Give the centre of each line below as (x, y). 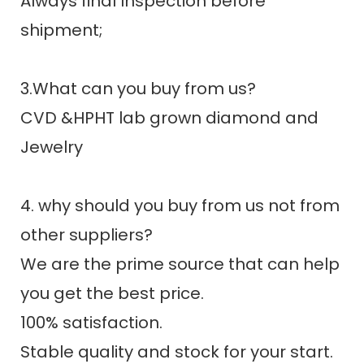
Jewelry (52, 147)
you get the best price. (112, 293)
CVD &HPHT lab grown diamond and (169, 117)
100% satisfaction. (91, 322)
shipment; (61, 30)
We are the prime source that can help (180, 264)
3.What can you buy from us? (138, 88)
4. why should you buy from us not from (180, 205)
